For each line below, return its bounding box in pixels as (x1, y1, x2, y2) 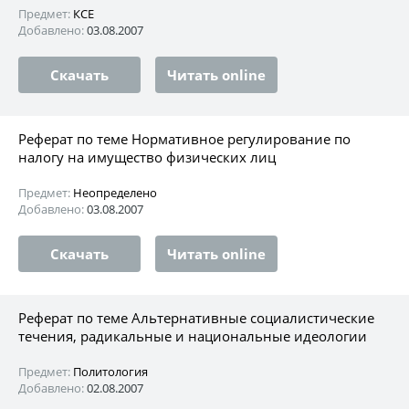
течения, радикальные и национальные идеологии (18, 326, 367, 345)
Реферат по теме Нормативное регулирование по (18, 129, 351, 148)
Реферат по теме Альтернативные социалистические (18, 308, 374, 327)
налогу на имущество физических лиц (18, 147, 276, 166)
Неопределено (73, 184, 157, 201)
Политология (73, 362, 148, 380)
